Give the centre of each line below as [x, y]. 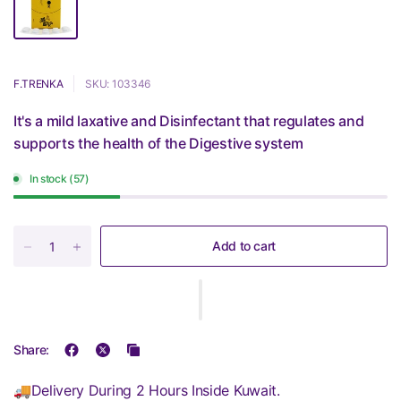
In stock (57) [60, 179]
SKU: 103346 [118, 84]
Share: [32, 350]
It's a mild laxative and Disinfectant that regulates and [189, 121]
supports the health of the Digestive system [158, 143]
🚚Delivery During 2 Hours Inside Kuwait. [147, 390]
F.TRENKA [38, 84]
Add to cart [244, 246]
